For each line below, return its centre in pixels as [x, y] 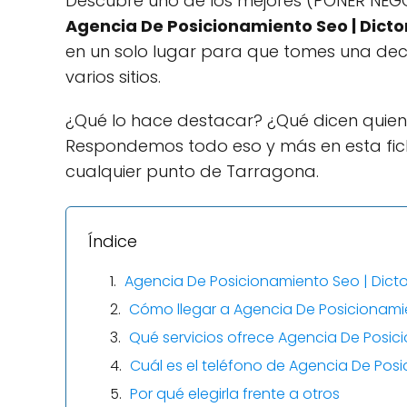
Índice [113, 241]
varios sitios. [113, 76]
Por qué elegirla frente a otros [235, 393]
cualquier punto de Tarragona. [192, 171]
